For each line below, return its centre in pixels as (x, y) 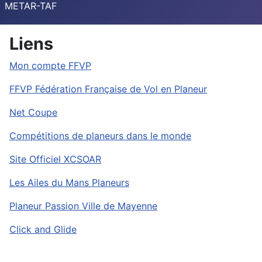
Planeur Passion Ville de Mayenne (83, 206)
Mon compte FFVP (50, 65)
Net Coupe (33, 112)
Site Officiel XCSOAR (55, 159)
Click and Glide (43, 229)
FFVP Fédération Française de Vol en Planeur (108, 89)
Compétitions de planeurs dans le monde (100, 136)
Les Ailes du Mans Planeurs (69, 182)
